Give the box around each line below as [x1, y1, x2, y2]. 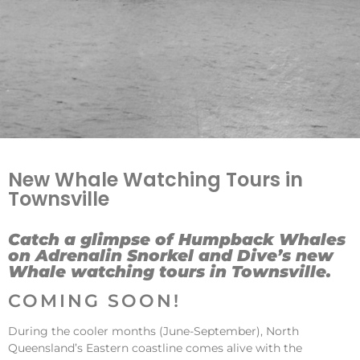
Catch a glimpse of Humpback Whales [8, 230, 346, 249]
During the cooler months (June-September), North [8, 324, 299, 338]
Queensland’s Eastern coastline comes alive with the [8, 341, 302, 355]
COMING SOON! [8, 290, 181, 312]
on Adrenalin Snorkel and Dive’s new [8, 246, 333, 265]
